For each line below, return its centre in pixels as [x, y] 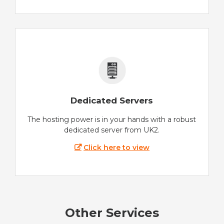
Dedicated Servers [112, 100]
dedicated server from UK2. [112, 130]
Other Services [112, 213]
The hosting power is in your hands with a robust [112, 119]
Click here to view [117, 147]
